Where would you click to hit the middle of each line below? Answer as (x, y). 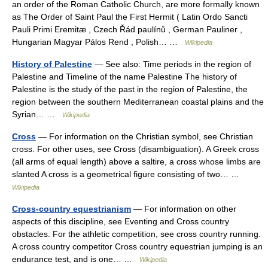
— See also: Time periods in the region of (172, 64)
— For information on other (184, 208)
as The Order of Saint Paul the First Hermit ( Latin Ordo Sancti (130, 16)
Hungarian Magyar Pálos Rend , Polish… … (98, 42)
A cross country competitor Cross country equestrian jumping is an (137, 246)
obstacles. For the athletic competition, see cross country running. (136, 234)
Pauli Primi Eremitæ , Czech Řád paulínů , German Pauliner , (127, 29)
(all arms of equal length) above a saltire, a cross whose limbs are (136, 161)
